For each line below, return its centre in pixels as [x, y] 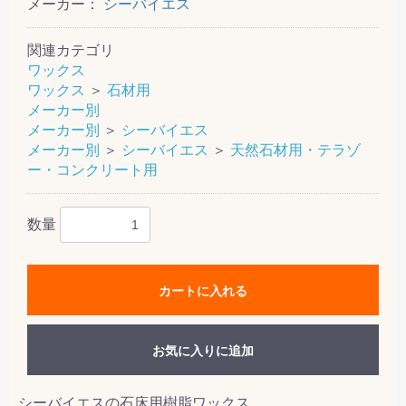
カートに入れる [203, 290]
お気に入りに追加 [203, 350]
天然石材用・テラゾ [295, 150]
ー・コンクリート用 [92, 169]
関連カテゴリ [71, 50]
